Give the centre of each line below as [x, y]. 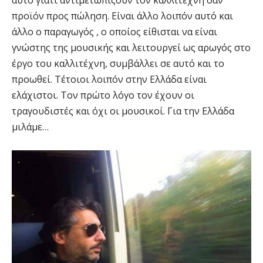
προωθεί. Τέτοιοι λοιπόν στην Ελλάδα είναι [109, 80]
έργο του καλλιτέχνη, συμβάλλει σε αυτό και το [118, 64]
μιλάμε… [30, 127]
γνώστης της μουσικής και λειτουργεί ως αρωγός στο [131, 48]
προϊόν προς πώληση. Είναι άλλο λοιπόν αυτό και [122, 16]
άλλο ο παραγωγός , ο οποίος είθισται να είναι [114, 32]
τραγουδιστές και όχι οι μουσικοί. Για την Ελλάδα [123, 111]
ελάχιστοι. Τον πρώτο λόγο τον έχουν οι [103, 95]
